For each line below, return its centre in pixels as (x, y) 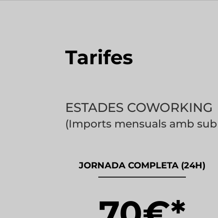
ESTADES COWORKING (139, 107)
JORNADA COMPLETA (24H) (142, 166)
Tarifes (99, 57)
